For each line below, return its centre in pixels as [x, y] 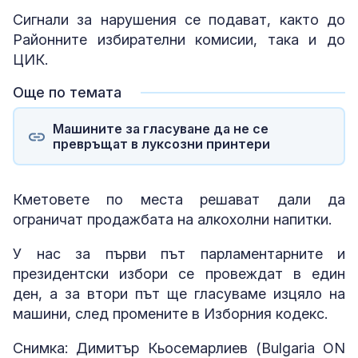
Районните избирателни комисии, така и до [179, 40]
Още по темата [67, 93]
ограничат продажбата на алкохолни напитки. [174, 220]
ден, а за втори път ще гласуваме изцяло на [179, 294]
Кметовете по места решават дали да [179, 200]
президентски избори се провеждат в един [179, 274]
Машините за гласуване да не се [160, 128]
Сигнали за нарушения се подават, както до [179, 20]
